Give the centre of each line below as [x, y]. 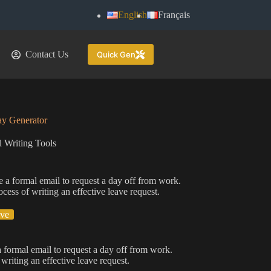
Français [174, 15]
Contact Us [47, 54]
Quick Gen [116, 54]
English [132, 15]
